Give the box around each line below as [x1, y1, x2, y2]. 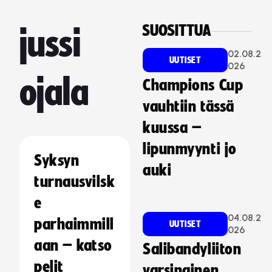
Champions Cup [143, 77, 243, 94]
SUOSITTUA [142, 22, 211, 39]
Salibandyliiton [143, 241, 242, 258]
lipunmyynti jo [143, 141, 237, 158]
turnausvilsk [34, 174, 115, 191]
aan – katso [34, 237, 112, 254]
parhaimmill [34, 216, 114, 233]
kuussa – [143, 120, 202, 137]
